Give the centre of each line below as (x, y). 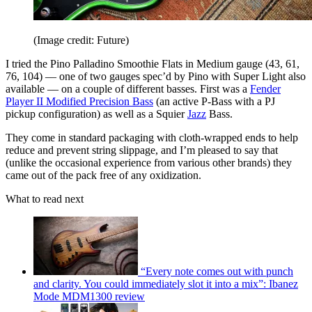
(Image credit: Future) (81, 40)
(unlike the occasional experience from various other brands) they (149, 163)
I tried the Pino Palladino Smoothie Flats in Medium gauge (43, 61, (153, 64)
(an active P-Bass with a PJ (214, 102)
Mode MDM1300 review (89, 297)
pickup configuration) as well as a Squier (96, 114)
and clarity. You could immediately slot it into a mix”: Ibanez (166, 284)
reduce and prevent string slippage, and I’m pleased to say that (142, 150)
